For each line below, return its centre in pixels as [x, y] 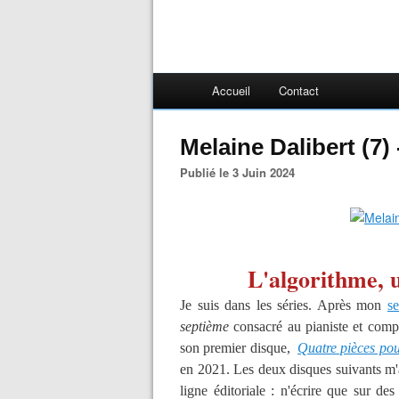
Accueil [231, 90]
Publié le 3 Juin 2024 [241, 172]
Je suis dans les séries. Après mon [284, 305]
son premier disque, [239, 348]
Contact [299, 90]
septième [204, 326]
